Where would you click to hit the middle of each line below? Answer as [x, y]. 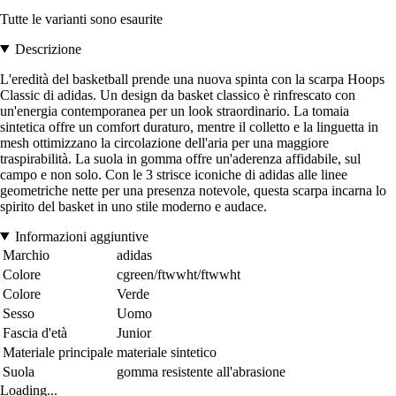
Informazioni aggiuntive [81, 236]
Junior [134, 332]
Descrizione [48, 49]
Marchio [26, 255]
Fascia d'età [35, 332]
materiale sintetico [167, 352]
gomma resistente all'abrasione [201, 371]
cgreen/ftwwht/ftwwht [179, 274]
